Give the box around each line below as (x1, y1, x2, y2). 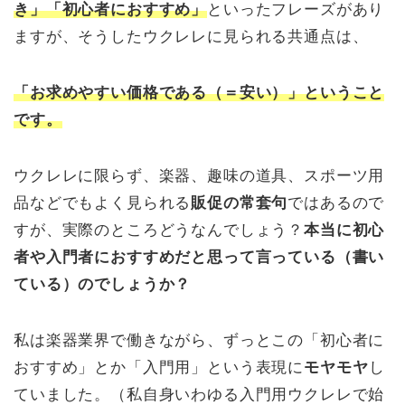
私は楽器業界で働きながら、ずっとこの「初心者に (14, 331, 385, 349)
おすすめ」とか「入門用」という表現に (14, 358, 305, 376)
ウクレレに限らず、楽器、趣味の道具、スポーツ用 (14, 166, 385, 184)
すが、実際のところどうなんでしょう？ (14, 221, 305, 239)
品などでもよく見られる (14, 193, 192, 212)
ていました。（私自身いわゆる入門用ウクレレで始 (14, 385, 385, 403)
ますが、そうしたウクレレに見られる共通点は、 (14, 27, 369, 45)
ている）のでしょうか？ (14, 275, 192, 293)
